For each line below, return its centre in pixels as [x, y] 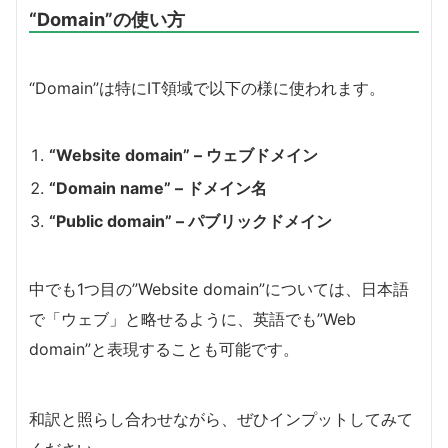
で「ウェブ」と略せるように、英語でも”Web [192, 319]
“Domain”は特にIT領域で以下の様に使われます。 [207, 88]
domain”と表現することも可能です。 [164, 349]
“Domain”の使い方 [107, 19]
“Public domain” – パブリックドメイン [190, 221]
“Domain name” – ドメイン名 [158, 188]
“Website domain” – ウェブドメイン [183, 155]
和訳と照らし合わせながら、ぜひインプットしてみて [221, 419]
